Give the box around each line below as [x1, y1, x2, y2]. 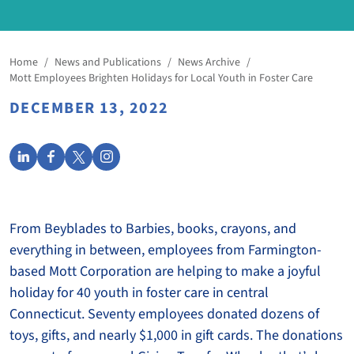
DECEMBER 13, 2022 [9, 96, 169, 119]
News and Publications [55, 54, 161, 70]
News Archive [178, 54, 240, 70]
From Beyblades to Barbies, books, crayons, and [9, 218, 296, 239]
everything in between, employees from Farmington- [9, 239, 322, 260]
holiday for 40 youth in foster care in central [9, 282, 269, 303]
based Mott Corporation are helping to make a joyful [9, 261, 321, 281]
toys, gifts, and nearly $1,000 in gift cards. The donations [9, 325, 343, 345]
